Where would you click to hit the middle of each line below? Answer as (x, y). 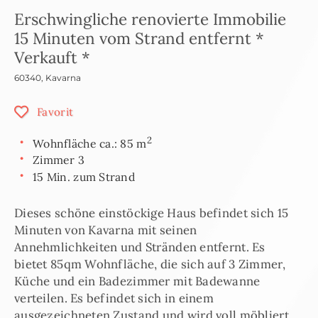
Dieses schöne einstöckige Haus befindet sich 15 (152, 213)
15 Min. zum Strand (84, 177)
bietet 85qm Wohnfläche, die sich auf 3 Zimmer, (150, 264)
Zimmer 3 (59, 160)
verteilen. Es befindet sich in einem (114, 298)
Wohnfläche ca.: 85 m (90, 143)
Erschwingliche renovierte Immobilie (150, 20)
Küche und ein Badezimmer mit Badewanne (137, 281)
